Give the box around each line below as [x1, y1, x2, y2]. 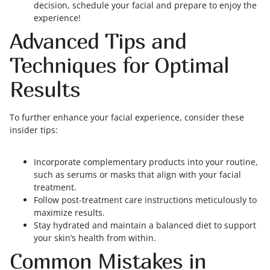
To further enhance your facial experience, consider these [10, 111, 244, 123]
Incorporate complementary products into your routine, [34, 156, 258, 168]
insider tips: [10, 124, 58, 136]
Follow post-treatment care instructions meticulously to [34, 194, 257, 206]
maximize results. [34, 207, 105, 218]
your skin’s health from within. [34, 232, 156, 243]
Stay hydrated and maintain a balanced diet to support [34, 219, 256, 231]
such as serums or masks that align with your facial [34, 169, 241, 180]
